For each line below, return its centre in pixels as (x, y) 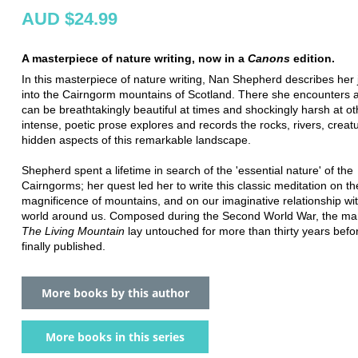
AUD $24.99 (70, 18)
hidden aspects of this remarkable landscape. (136, 139)
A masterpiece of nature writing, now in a (135, 58)
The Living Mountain (73, 231)
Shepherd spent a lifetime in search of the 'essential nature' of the (187, 170)
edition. (312, 58)
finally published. (64, 246)
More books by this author (115, 292)
